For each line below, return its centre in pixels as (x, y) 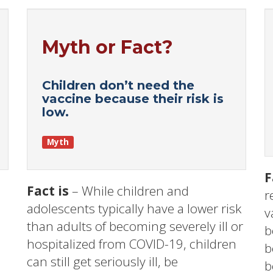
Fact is (48, 190)
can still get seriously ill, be (102, 261)
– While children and (129, 190)
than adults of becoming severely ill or (135, 226)
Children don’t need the (118, 85)
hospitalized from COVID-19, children (132, 243)
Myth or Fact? (108, 47)
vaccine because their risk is (133, 98)
